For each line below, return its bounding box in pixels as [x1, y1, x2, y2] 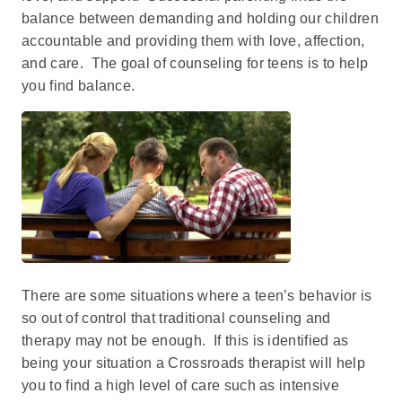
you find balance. [22, 77, 135, 93]
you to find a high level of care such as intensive [22, 377, 340, 393]
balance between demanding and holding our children [22, 10, 380, 26]
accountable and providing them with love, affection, [22, 32, 365, 48]
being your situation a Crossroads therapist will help [22, 354, 365, 371]
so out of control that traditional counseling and [22, 310, 331, 326]
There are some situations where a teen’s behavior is [22, 287, 372, 303]
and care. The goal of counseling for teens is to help [22, 55, 369, 71]
